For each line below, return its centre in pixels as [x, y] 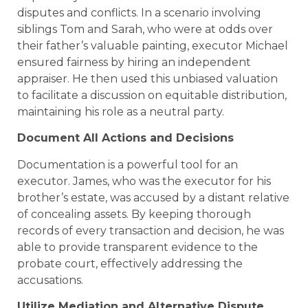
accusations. [50, 280]
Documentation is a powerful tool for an [128, 164]
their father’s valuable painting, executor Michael [153, 46]
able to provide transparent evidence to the [137, 247]
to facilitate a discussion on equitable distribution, [152, 96]
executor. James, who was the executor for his [144, 181]
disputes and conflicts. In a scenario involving [139, 13]
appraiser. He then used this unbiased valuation [147, 79]
